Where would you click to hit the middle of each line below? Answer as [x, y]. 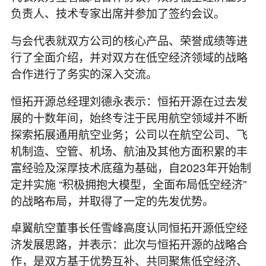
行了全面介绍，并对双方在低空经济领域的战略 [129, 56]
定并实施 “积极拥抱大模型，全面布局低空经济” [128, 183]
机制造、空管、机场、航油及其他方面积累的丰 [129, 150]
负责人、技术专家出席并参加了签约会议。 [118, 12]
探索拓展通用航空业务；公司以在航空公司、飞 [129, 134]
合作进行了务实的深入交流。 [84, 73]
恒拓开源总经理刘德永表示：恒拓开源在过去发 [129, 100]
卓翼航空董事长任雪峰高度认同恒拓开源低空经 [129, 227]
